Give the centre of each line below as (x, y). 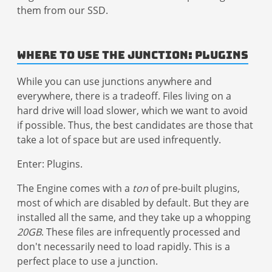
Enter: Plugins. (50, 164)
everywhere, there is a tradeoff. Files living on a (124, 96)
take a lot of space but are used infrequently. (119, 139)
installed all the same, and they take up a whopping (134, 217)
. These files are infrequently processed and (141, 232)
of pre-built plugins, (194, 188)
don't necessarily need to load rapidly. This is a (124, 246)
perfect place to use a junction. (87, 261)
